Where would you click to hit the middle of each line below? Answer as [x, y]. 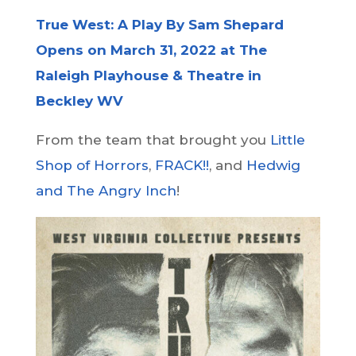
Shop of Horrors [92, 166]
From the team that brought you [153, 140]
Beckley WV [79, 101]
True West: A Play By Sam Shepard [159, 25]
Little [287, 140]
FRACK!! [182, 166]
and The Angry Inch [106, 191]
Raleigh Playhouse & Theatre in [148, 76]
